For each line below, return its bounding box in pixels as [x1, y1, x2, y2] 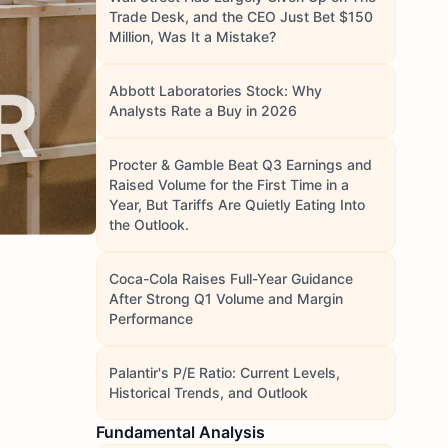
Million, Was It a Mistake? [109, 28, 276, 45]
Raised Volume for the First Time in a [109, 176, 349, 193]
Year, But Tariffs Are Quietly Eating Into [109, 196, 365, 213]
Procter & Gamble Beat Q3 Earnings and [109, 156, 372, 173]
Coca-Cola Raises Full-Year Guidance [109, 270, 353, 287]
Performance [109, 310, 193, 327]
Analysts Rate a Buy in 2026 [109, 102, 297, 119]
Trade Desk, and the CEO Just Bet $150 [109, 8, 373, 25]
